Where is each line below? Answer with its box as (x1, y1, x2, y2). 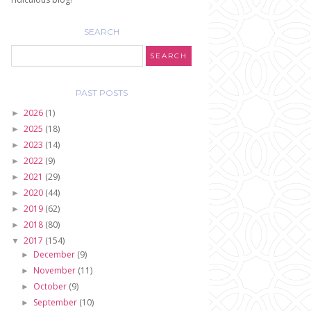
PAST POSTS (75, 87, 128, 98)
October (33, 280, 69, 292)
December (33, 249, 78, 260)
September (33, 296, 80, 308)
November (33, 264, 78, 276)
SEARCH (83, 26, 119, 37)
